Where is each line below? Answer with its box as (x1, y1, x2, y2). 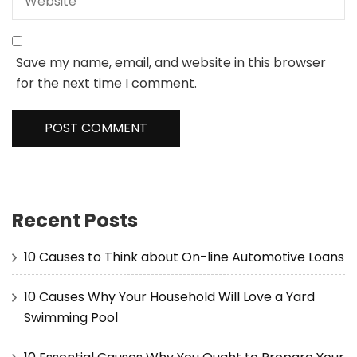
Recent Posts (12, 206, 138, 233)
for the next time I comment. (16, 73, 197, 92)
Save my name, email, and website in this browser (16, 53, 326, 72)
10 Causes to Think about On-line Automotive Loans (24, 247, 344, 266)
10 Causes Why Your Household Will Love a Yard (24, 287, 315, 306)
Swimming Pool (24, 308, 118, 327)
